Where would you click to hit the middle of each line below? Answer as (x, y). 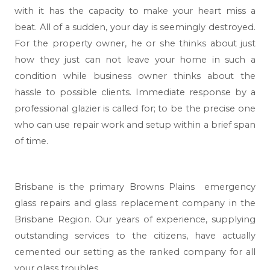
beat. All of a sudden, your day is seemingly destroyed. (135, 27)
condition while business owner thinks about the (135, 76)
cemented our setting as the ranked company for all (135, 252)
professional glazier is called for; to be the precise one (135, 108)
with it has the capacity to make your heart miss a (135, 11)
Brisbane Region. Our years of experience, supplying (135, 219)
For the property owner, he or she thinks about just (135, 43)
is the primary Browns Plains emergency (155, 187)
